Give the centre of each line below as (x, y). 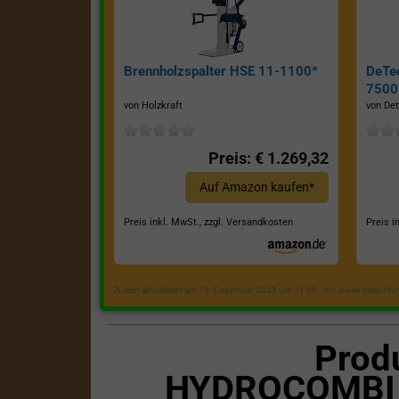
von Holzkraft (153, 106)
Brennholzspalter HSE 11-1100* (220, 72)
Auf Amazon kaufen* (256, 187)
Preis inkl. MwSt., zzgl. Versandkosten (208, 223)
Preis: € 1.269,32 (268, 159)
